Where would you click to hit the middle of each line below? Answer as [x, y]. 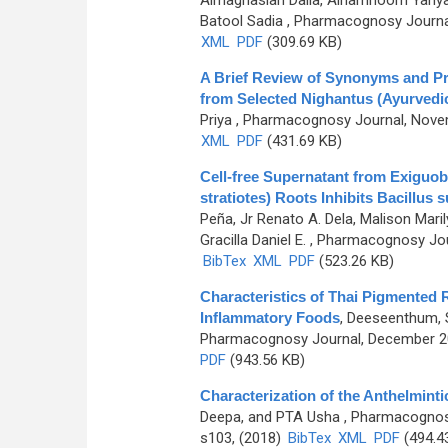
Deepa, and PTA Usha [269, 417]
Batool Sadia [241, 21]
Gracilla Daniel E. [252, 240]
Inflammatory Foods [269, 317]
